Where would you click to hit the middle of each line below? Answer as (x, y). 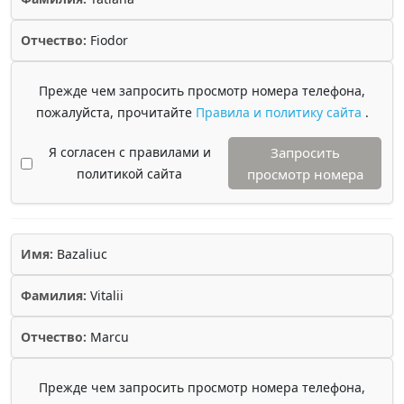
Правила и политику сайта (280, 112)
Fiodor (107, 40)
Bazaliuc (80, 254)
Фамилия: (54, 295)
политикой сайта (129, 174)
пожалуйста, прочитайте (115, 112)
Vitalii (105, 295)
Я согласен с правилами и (129, 152)
